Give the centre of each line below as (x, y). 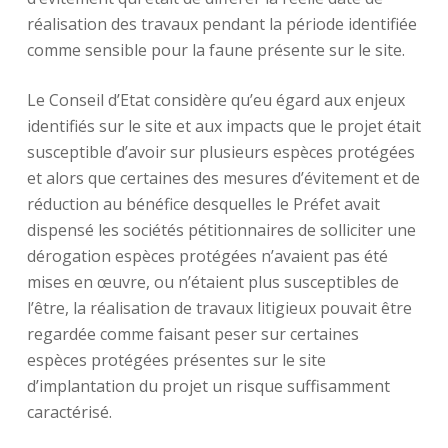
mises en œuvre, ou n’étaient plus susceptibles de (212, 282)
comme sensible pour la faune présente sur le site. (215, 50)
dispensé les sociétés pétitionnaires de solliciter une (221, 230)
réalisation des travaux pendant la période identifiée (221, 24)
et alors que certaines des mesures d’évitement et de (223, 178)
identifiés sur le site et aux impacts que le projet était (223, 126)
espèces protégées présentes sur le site (176, 360)
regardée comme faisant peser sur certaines (192, 334)
